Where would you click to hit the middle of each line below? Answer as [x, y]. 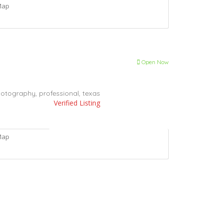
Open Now [154, 62]
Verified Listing [77, 103]
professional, [61, 93]
